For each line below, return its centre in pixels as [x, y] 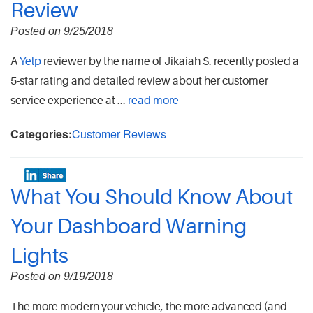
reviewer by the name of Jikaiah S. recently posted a [170, 62]
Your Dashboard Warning [129, 227]
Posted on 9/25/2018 [62, 31]
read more [153, 101]
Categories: [41, 134]
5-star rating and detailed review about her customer [139, 81]
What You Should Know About [152, 197]
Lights [39, 256]
